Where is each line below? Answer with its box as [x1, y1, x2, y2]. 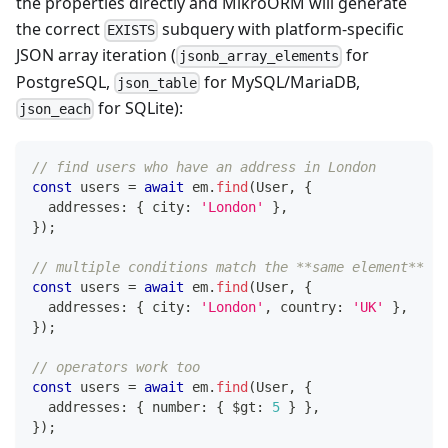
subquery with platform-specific [158, 18, 405, 41]
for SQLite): [94, 96, 184, 119]
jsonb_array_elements [179, 48, 340, 65]
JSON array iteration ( [16, 44, 176, 67]
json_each [19, 101, 92, 118]
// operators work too [32, 359, 200, 376]
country [272, 299, 336, 316]
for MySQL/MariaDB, [200, 70, 361, 93]
